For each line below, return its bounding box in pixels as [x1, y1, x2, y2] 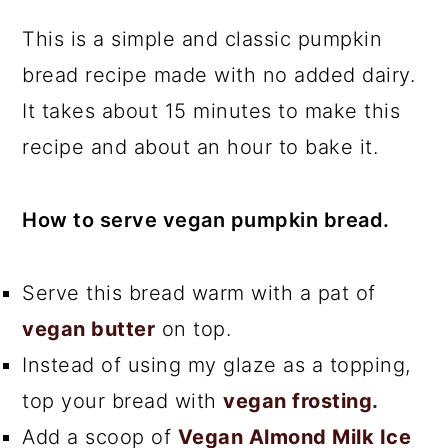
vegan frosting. [223, 388, 379, 413]
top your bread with [22, 388, 224, 413]
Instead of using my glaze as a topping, [22, 352, 411, 377]
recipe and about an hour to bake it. [22, 134, 379, 159]
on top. [155, 316, 232, 341]
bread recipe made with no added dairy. [22, 62, 416, 87]
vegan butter [22, 316, 156, 341]
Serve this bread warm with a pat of [22, 280, 376, 305]
